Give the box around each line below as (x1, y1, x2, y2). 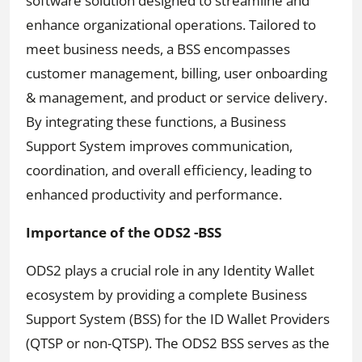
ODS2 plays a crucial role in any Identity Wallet (26, 261, 314, 280)
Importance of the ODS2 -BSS (26, 223, 221, 242)
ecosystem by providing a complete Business (26, 285, 307, 305)
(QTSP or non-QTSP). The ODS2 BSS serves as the (26, 334, 330, 353)
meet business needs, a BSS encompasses (26, 40, 290, 59)
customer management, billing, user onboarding (26, 64, 327, 83)
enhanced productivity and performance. (26, 185, 282, 204)
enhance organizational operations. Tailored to (26, 15, 316, 35)
